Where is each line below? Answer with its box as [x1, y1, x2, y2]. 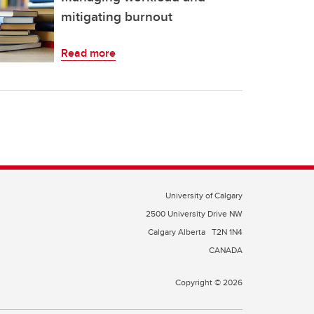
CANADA [209, 244, 243, 256]
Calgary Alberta [148, 226, 207, 238]
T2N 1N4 [212, 226, 243, 238]
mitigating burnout [61, 6, 172, 26]
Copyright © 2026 [175, 276, 243, 288]
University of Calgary [165, 189, 243, 201]
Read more [61, 45, 116, 61]
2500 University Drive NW [146, 207, 243, 219]
